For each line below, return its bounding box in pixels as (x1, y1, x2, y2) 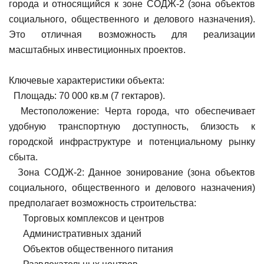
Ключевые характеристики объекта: (9, 75, 164, 85)
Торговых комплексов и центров (9, 213, 164, 223)
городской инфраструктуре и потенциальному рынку (9, 136, 255, 147)
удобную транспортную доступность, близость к (9, 121, 255, 131)
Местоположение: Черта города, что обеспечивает (9, 105, 255, 116)
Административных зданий (9, 228, 141, 239)
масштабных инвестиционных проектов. (9, 44, 186, 55)
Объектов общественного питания (9, 243, 173, 254)
